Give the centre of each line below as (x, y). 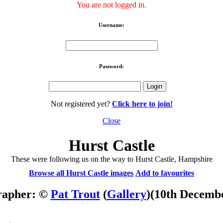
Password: (111, 66)
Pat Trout (75, 194)
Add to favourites (165, 173)
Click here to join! (142, 104)
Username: (111, 25)
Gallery (126, 194)
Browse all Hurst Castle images (81, 173)
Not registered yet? (81, 104)
